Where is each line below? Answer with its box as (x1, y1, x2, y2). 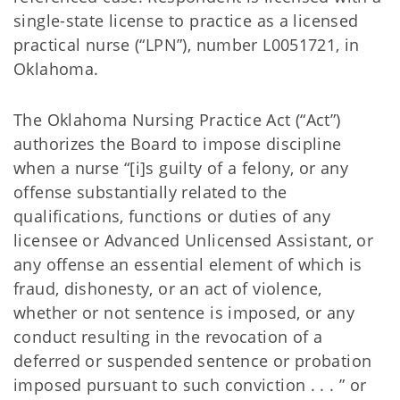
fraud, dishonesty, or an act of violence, (13, 278, 322, 299)
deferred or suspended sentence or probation (13, 350, 372, 371)
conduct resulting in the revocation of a (13, 326, 323, 347)
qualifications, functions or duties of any (13, 205, 330, 227)
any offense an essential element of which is (13, 254, 362, 275)
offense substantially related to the (13, 181, 287, 203)
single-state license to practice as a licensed (13, 10, 359, 31)
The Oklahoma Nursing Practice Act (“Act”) (13, 109, 341, 130)
